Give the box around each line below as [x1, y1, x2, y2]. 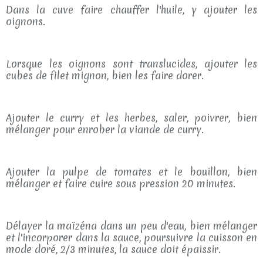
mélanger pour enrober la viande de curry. [6, 123, 204, 136]
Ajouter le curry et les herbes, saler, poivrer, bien [6, 111, 257, 124]
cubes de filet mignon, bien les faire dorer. [6, 69, 204, 82]
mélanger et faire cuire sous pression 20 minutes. [6, 177, 235, 190]
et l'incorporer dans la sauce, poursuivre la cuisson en [6, 231, 257, 244]
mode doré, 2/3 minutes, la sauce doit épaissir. [6, 242, 221, 256]
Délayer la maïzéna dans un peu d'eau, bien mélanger [6, 219, 257, 232]
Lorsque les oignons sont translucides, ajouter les [6, 57, 257, 70]
